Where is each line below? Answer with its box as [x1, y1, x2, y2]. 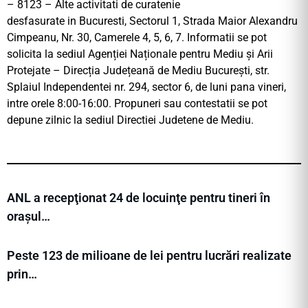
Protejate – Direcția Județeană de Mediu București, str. [7, 64, 269, 78]
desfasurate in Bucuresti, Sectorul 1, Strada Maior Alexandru [7, 14, 298, 28]
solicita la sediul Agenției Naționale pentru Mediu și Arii [7, 47, 273, 61]
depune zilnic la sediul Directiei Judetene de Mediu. [7, 113, 254, 127]
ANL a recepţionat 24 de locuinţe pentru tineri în [7, 190, 270, 206]
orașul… [7, 209, 50, 224]
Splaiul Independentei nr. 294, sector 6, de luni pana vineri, [7, 80, 286, 94]
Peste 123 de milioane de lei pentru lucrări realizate [7, 248, 291, 263]
